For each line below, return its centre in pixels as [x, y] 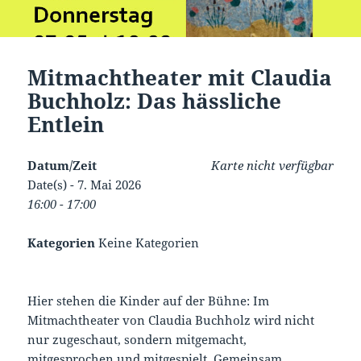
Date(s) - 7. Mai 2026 [85, 184]
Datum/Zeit [62, 165]
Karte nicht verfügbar [272, 165]
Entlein [66, 124]
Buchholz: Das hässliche [155, 100]
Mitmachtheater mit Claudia [180, 77]
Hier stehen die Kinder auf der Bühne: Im [149, 300]
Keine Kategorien [147, 242]
